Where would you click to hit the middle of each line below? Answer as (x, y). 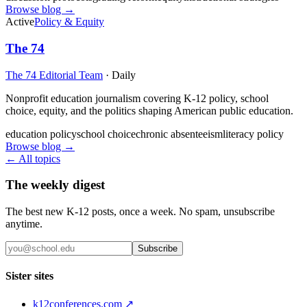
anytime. (24, 224)
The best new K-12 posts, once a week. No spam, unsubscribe (140, 212)
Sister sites (29, 276)
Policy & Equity (69, 22)
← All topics (33, 158)
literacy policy (253, 134)
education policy (41, 134)
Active (20, 22)
